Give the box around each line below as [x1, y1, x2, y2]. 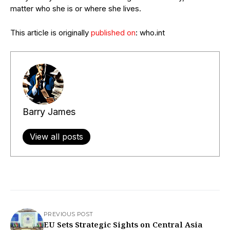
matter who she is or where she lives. [10, 4, 141, 13]
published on [91, 28, 136, 37]
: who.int [136, 28, 165, 37]
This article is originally [10, 28, 91, 37]
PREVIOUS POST [44, 210, 93, 218]
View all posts [29, 131, 83, 142]
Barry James [22, 106, 75, 117]
